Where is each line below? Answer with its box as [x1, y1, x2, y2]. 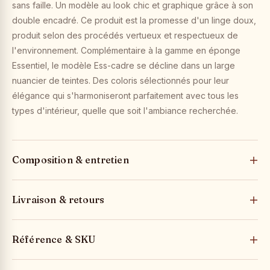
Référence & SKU [12, 233, 96, 245]
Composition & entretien [12, 154, 129, 166]
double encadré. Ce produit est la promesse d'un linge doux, [12, 15, 256, 25]
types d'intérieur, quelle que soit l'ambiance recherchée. [12, 105, 238, 116]
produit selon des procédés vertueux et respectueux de [12, 30, 238, 40]
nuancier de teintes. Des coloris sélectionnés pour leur [12, 75, 229, 86]
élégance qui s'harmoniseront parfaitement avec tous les [12, 90, 239, 101]
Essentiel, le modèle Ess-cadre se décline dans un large [12, 60, 235, 71]
